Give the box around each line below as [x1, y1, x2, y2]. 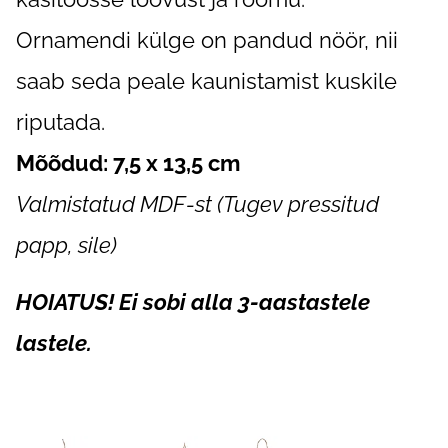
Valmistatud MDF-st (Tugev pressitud [16, 191, 379, 217]
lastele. [16, 330, 92, 356]
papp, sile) [16, 232, 117, 258]
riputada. [16, 109, 117, 135]
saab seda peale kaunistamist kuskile [16, 68, 397, 94]
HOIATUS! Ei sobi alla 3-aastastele [16, 289, 370, 315]
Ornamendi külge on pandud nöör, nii [16, 27, 398, 53]
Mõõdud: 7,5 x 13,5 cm [16, 150, 240, 176]
